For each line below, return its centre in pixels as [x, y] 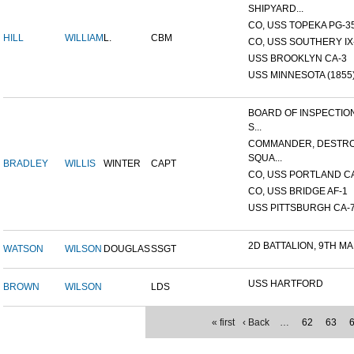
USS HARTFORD [286, 284]
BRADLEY [26, 164]
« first [223, 323]
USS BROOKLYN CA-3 [298, 59]
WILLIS [80, 164]
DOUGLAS [127, 249]
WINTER [122, 164]
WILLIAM [84, 38]
